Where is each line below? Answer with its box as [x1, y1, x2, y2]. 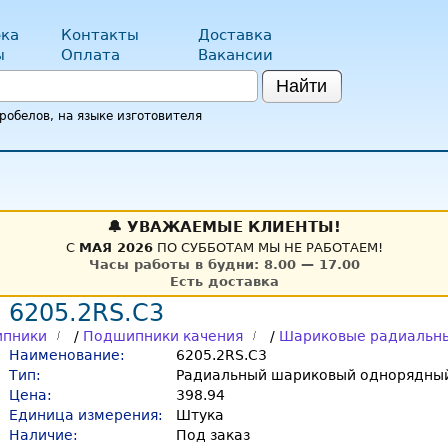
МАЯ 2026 [78, 240, 153, 255]
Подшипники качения [83, 328, 243, 344]
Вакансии [197, 46, 273, 64]
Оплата [61, 46, 121, 64]
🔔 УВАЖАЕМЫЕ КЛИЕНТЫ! [107, 218, 341, 236]
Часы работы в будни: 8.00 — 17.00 [88, 257, 360, 272]
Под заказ [176, 427, 250, 443]
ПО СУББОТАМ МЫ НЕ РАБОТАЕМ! [152, 240, 383, 255]
